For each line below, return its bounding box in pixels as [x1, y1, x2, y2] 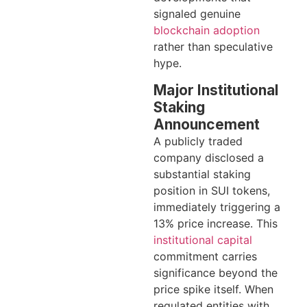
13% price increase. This [153, 216, 278, 230]
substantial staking [153, 167, 251, 181]
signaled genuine [153, 7, 241, 21]
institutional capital [153, 232, 252, 247]
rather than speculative [153, 40, 273, 54]
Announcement [153, 115, 260, 133]
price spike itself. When [153, 282, 273, 296]
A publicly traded [153, 134, 243, 148]
